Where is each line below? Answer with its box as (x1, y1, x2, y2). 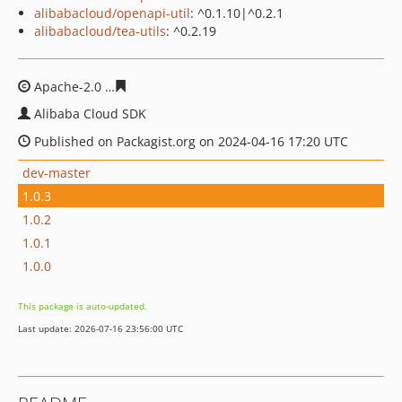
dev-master (22, 163, 91, 181)
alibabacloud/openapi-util (34, 4, 190, 22)
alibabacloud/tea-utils (34, 22, 166, 39)
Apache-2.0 (31, 78, 105, 95)
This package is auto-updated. (18, 300, 147, 312)
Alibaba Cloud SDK (34, 105, 146, 122)
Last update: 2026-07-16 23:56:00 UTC (18, 322, 183, 335)
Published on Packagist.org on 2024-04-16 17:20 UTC (31, 133, 348, 150)
